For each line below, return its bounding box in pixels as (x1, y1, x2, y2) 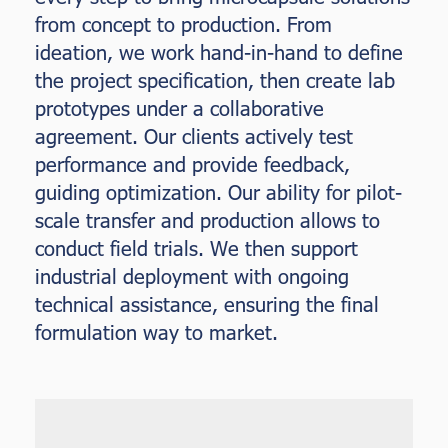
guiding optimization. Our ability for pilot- (35, 178, 402, 205)
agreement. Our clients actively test (35, 122, 353, 149)
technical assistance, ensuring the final (35, 290, 379, 317)
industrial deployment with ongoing (35, 262, 349, 289)
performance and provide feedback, (35, 150, 350, 177)
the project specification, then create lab (35, 66, 395, 93)
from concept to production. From (35, 10, 332, 37)
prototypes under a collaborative (35, 94, 324, 121)
